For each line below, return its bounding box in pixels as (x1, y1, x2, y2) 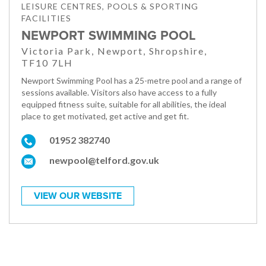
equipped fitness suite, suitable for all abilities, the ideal (21, 99, 226, 110)
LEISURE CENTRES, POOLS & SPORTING (21, 1, 198, 12)
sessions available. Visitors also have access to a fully (21, 87, 217, 98)
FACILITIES (21, 13, 71, 24)
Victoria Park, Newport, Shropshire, (21, 45, 207, 57)
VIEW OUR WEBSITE (34, 190, 122, 202)
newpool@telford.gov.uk (49, 154, 159, 166)
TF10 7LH (21, 57, 73, 69)
